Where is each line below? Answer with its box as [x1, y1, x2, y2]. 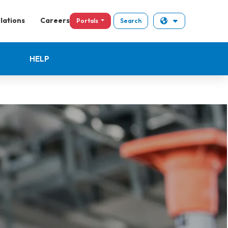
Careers [40, 15, 70, 25]
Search [120, 16, 141, 24]
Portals [76, 16, 99, 24]
